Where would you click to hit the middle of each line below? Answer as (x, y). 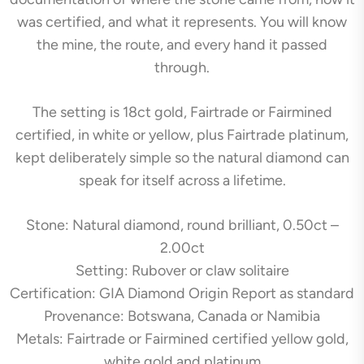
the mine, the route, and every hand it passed (182, 44)
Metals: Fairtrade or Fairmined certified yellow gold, (182, 338)
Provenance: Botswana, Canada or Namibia (182, 316)
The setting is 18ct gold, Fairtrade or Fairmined (182, 112)
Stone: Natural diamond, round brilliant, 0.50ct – (182, 225)
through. (182, 67)
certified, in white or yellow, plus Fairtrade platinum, (182, 134)
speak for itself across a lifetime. (182, 180)
